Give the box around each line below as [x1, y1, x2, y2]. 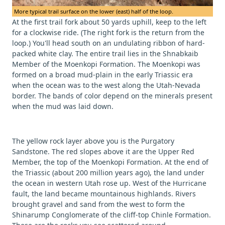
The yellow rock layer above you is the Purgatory [12, 136, 174, 146]
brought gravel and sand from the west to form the [12, 199, 185, 209]
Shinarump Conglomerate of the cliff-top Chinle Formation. [12, 210, 211, 220]
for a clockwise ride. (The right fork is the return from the [12, 28, 204, 38]
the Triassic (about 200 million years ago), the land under [12, 168, 204, 178]
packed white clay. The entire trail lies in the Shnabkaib [12, 49, 198, 59]
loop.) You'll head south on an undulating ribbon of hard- [12, 38, 205, 48]
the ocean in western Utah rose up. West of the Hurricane [12, 178, 206, 188]
